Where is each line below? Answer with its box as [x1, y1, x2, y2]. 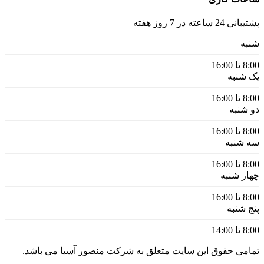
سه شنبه [225, 137, 259, 148]
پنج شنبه [227, 203, 259, 214]
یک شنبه [227, 71, 259, 82]
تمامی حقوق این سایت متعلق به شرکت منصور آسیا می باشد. [22, 246, 259, 256]
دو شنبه [229, 104, 259, 115]
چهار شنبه [220, 170, 259, 181]
